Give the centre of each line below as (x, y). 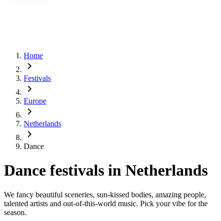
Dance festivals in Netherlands (106, 170)
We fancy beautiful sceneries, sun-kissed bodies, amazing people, (105, 194)
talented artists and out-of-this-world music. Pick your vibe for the (106, 203)
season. (15, 212)
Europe (35, 101)
